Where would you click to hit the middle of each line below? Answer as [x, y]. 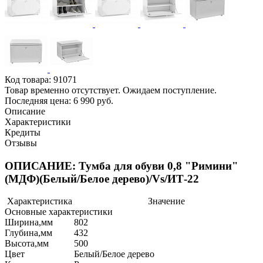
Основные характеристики [59, 212]
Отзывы [21, 143]
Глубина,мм [28, 233]
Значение [166, 201]
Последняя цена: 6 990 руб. [59, 100]
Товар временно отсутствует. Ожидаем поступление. [111, 90]
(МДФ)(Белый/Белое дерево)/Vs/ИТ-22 [102, 178]
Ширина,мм [29, 222]
